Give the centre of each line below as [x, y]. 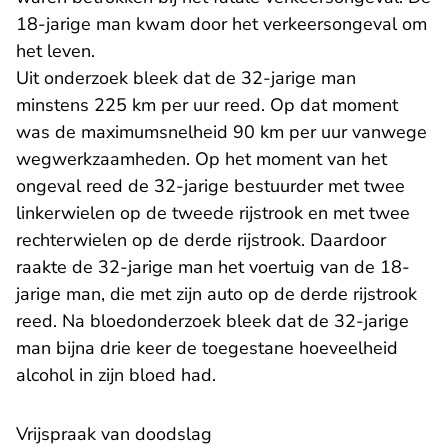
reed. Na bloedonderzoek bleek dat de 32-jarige [212, 321]
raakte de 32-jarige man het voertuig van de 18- [213, 267]
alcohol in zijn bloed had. [118, 375]
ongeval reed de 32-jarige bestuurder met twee [210, 186]
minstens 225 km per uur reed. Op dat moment [207, 105]
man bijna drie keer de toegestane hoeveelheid [207, 348]
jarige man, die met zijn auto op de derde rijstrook [216, 294]
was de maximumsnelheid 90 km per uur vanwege [221, 132]
